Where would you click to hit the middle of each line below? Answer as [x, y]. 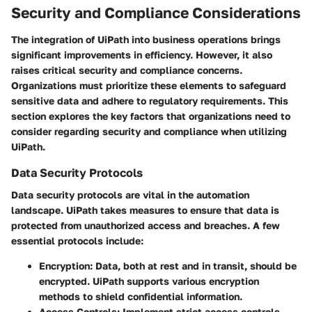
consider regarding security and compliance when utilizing [149, 131]
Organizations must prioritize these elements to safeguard [149, 85]
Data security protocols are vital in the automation [130, 195]
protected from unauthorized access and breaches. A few [146, 225]
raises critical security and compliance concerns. [127, 70]
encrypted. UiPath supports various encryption [149, 281]
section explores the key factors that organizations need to [151, 116]
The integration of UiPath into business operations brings [146, 39]
